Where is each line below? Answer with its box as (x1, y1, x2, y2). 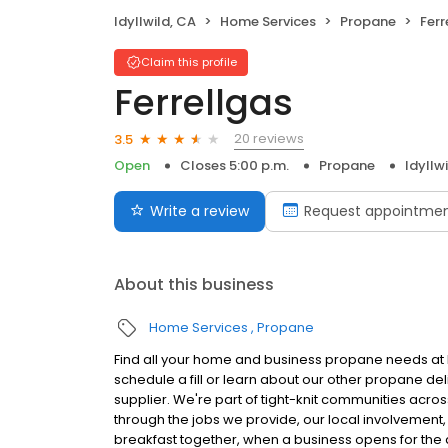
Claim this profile (141, 54, 237, 71)
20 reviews (234, 129, 304, 149)
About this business (114, 273, 274, 297)
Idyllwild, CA (114, 12, 196, 32)
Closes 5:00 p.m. (180, 156, 289, 176)
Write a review (150, 201, 249, 222)
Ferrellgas (114, 77, 293, 129)
